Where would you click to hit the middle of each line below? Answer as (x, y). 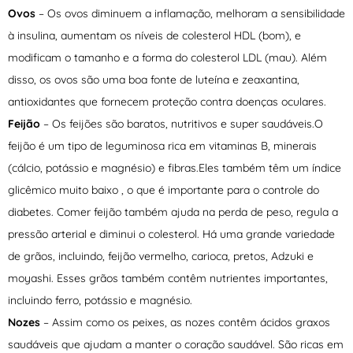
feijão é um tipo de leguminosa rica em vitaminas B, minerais (162, 146)
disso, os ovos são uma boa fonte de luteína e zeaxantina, (154, 80)
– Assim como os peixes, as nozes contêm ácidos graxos (185, 323)
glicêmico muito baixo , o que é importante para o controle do (163, 190)
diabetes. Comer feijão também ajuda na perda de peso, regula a (173, 212)
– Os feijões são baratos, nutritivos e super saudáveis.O (182, 124)
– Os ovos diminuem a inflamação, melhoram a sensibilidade (190, 14)
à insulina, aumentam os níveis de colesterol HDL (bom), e (154, 36)
